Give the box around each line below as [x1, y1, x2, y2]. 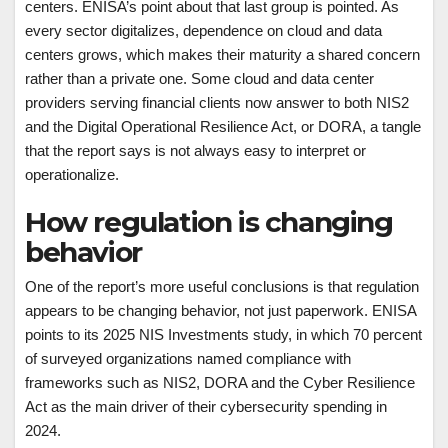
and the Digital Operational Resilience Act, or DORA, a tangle [25, 118, 421, 136]
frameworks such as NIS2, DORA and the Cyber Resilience [25, 374, 415, 392]
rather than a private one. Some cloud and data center [25, 70, 374, 88]
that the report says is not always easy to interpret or [25, 142, 366, 160]
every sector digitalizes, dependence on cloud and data [25, 22, 382, 40]
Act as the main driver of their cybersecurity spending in [25, 398, 387, 416]
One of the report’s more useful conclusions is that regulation [25, 278, 419, 296]
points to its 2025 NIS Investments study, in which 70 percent [25, 326, 422, 344]
